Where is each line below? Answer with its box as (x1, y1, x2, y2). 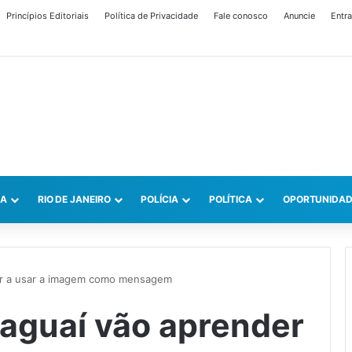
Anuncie (284, 10, 315, 21)
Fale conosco (214, 10, 268, 21)
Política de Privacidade (104, 10, 198, 21)
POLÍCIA (141, 193, 178, 206)
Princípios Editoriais (6, 10, 89, 21)
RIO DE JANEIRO (37, 193, 111, 206)
